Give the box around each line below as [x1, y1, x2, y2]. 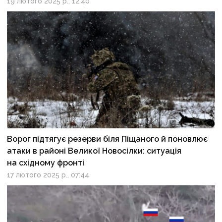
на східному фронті [7, 158, 85, 167]
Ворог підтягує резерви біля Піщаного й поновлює [7, 134, 208, 144]
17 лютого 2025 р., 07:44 [7, 170, 90, 179]
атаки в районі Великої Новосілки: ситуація [7, 146, 182, 156]
